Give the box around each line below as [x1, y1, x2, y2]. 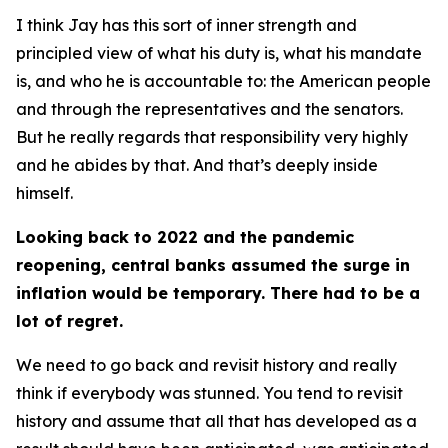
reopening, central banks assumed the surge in [16, 255, 410, 275]
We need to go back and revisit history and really [16, 355, 397, 375]
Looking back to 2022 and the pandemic [16, 227, 354, 247]
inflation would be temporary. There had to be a [16, 283, 420, 303]
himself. [16, 183, 73, 203]
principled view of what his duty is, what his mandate [16, 43, 422, 63]
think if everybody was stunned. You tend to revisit [16, 383, 403, 403]
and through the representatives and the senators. [16, 99, 403, 119]
